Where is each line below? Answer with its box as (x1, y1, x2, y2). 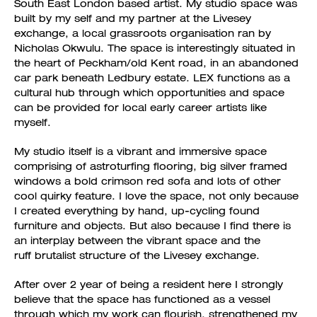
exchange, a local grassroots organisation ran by (14, 27, 271, 40)
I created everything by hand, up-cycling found (14, 204, 260, 217)
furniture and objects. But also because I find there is (14, 219, 291, 232)
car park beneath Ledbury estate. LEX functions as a (14, 71, 290, 84)
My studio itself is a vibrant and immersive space (14, 145, 267, 158)
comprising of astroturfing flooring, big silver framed (14, 160, 287, 173)
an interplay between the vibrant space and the (14, 234, 260, 247)
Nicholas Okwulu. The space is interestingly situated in (14, 42, 295, 54)
